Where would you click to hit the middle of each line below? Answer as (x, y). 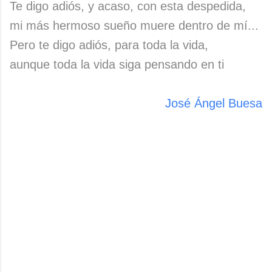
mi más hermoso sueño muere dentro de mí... (134, 25)
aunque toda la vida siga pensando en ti (117, 64)
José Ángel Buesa (214, 103)
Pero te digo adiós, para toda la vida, (109, 45)
